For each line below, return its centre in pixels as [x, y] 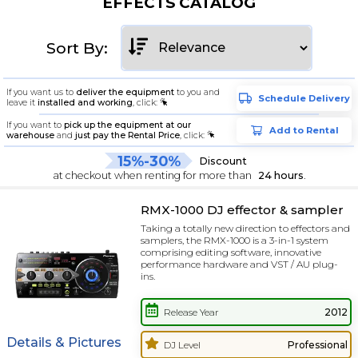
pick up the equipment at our [127, 125]
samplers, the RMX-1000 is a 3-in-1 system [235, 241]
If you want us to [41, 93]
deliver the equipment [125, 93]
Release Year [192, 312]
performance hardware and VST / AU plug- [239, 265]
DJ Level [183, 345]
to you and [197, 93]
